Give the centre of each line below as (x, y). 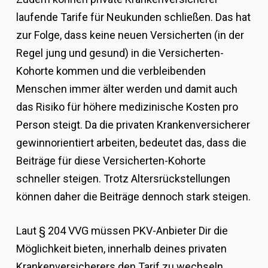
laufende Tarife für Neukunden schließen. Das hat (133, 17)
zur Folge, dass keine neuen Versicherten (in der (130, 35)
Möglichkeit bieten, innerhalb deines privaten (121, 249)
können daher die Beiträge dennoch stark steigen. (133, 197)
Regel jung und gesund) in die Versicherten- (120, 53)
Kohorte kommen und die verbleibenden (111, 71)
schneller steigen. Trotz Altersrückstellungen (123, 179)
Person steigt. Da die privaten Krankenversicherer (133, 125)
